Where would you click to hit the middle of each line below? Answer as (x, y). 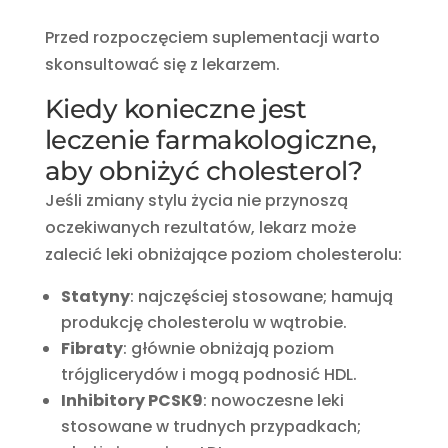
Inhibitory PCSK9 (131, 400)
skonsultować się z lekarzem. (162, 64)
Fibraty (91, 348)
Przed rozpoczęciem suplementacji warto (212, 37)
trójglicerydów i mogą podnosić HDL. (208, 374)
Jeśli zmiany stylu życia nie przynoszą (196, 200)
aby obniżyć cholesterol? (203, 170)
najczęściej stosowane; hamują (265, 296)
